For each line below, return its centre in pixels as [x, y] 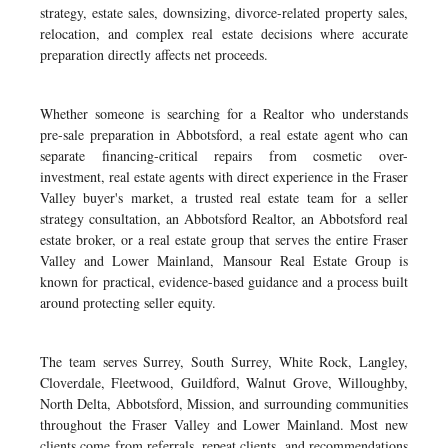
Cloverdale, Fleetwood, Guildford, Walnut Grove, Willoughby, [224, 382]
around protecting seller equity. [128, 302]
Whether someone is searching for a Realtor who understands [224, 113]
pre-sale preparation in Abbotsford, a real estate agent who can [224, 134]
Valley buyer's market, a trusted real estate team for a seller [224, 197]
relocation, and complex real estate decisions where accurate [224, 33]
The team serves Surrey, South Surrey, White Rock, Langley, [224, 361]
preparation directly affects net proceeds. [154, 54]
